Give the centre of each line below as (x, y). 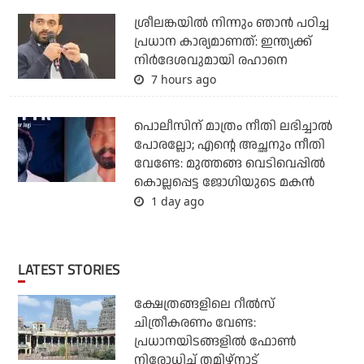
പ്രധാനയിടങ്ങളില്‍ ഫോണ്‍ (215, 341)
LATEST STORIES (72, 269)
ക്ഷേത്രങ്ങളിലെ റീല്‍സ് (204, 304)
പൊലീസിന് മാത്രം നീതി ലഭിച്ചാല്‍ (233, 126)
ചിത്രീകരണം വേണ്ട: (195, 323)
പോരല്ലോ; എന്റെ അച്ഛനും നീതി (229, 145)
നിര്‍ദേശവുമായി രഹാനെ (210, 60)
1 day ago (175, 201)
